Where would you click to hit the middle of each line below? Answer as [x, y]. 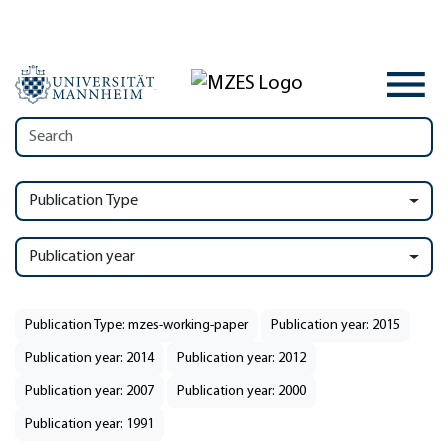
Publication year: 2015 [335, 325]
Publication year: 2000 [241, 391]
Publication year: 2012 [241, 358]
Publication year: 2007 [89, 391]
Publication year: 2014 [89, 358]
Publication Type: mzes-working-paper [136, 325]
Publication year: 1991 [89, 424]
